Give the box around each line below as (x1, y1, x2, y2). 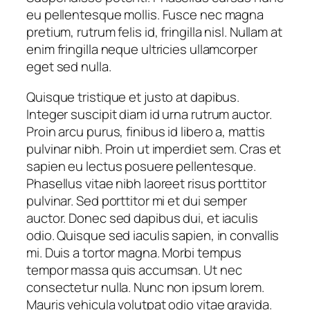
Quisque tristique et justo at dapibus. (26, 87, 240, 106)
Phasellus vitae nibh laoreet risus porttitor (26, 174, 266, 192)
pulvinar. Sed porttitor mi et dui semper (26, 191, 247, 210)
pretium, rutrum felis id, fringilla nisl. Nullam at (26, 23, 282, 42)
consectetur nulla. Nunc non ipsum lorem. (26, 277, 264, 296)
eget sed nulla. (26, 57, 111, 76)
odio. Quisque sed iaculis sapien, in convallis (26, 226, 280, 244)
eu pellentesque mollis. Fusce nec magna (26, 6, 264, 24)
